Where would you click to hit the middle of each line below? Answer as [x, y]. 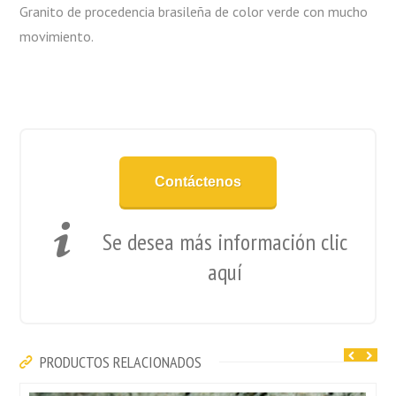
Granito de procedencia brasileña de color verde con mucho [194, 12]
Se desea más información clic [225, 242]
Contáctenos [198, 182]
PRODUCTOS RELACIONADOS [119, 362]
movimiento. [57, 37]
